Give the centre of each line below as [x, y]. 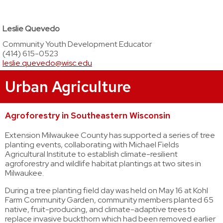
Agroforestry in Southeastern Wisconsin [88, 115]
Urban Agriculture [68, 87]
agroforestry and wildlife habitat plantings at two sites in [103, 164]
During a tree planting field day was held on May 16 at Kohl [107, 190]
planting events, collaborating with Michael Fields [92, 145]
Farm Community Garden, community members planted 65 [109, 200]
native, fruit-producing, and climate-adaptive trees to [100, 209]
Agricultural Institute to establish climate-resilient [91, 154]
